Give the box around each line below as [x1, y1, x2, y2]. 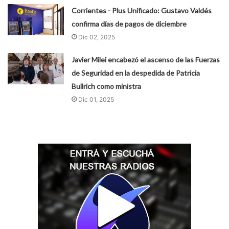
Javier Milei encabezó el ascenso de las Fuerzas [72, 55, 220, 64]
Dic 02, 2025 [78, 33, 116, 41]
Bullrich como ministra [72, 82, 142, 91]
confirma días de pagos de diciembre [72, 19, 187, 29]
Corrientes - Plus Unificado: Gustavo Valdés [72, 6, 212, 15]
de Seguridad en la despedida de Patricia [72, 68, 200, 78]
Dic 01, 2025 [78, 96, 114, 104]
